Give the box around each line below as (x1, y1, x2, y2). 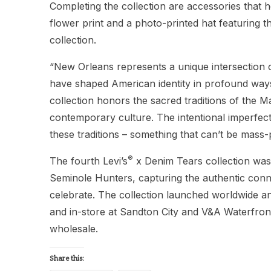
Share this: (50, 253, 84, 263)
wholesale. (50, 222, 98, 235)
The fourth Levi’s (50, 154, 128, 167)
